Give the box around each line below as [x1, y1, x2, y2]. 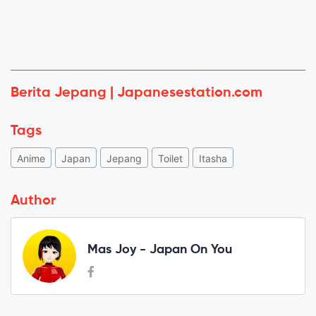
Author [11, 193, 56, 208]
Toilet [158, 152, 183, 164]
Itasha [199, 152, 227, 164]
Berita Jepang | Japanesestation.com [11, 85, 262, 100]
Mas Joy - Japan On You [87, 243, 232, 257]
